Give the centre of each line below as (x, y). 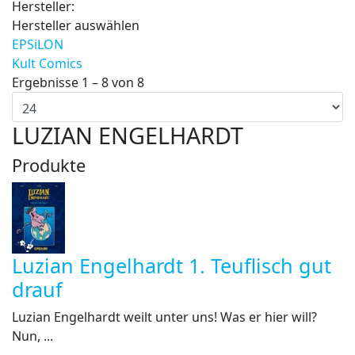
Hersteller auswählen (76, 25)
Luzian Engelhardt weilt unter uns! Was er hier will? (164, 317)
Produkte (49, 165)
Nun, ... (32, 336)
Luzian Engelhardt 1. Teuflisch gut (172, 265)
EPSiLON (38, 44)
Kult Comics (47, 63)
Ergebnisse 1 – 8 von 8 (78, 82)
